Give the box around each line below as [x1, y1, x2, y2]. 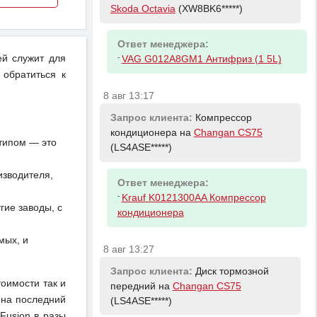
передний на [110, 280, 173, 292]
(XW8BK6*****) [175, 3, 243, 14]
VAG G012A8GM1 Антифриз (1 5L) [121, 54, 282, 65]
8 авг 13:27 [103, 244, 155, 255]
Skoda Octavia [110, 3, 175, 14]
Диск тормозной [195, 265, 269, 277]
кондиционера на [110, 127, 194, 138]
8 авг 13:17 [103, 91, 155, 102]
